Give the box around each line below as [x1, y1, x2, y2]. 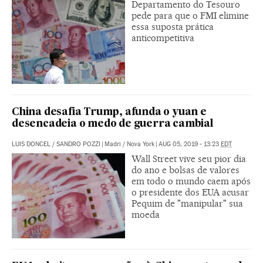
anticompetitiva [131, 32, 194, 44]
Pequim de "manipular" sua [131, 198, 243, 210]
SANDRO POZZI [56, 140, 100, 149]
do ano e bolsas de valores [131, 164, 240, 176]
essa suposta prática [131, 21, 214, 33]
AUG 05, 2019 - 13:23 [159, 140, 221, 149]
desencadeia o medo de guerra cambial [12, 119, 213, 130]
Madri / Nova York [104, 140, 154, 149]
